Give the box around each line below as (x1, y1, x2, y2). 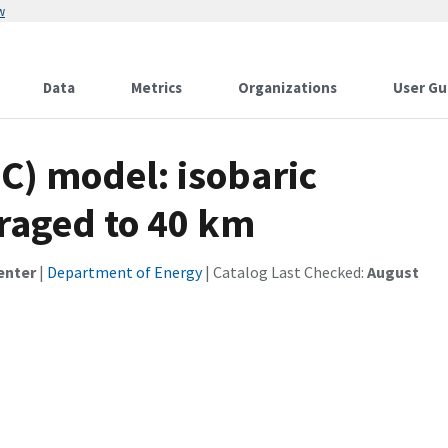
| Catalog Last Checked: (202, 262, 367, 282)
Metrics (131, 78, 182, 97)
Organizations (238, 78, 337, 97)
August (367, 262, 419, 282)
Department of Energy (47, 262, 202, 282)
